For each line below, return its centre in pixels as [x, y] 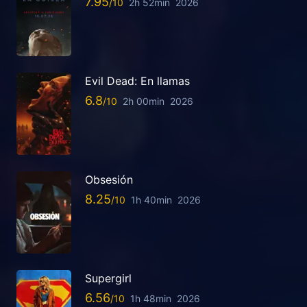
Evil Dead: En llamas [137, 81]
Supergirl [108, 279]
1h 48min [151, 298]
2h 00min [144, 101]
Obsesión [109, 180]
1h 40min [151, 199]
